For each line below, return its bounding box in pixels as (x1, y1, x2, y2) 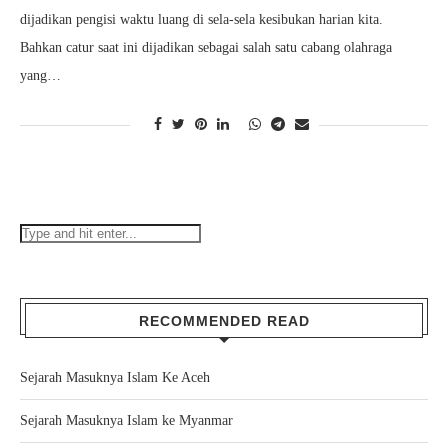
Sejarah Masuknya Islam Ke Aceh (20, 370, 210, 385)
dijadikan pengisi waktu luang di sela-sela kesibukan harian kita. (20, 12, 383, 27)
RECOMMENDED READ (138, 313, 310, 329)
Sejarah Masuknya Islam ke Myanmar (20, 413, 233, 428)
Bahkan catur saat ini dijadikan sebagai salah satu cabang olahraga (20, 40, 392, 55)
